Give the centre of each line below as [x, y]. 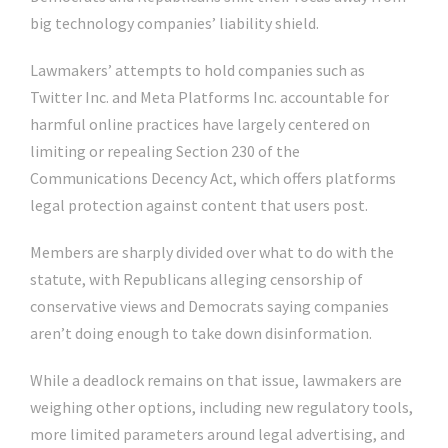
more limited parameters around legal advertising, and [217, 434]
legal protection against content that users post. [199, 205]
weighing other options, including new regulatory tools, [221, 407]
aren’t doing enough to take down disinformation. [201, 333]
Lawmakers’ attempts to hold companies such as [197, 70]
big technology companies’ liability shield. [174, 23]
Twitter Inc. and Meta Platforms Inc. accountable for [209, 97]
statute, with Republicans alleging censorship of [196, 279]
